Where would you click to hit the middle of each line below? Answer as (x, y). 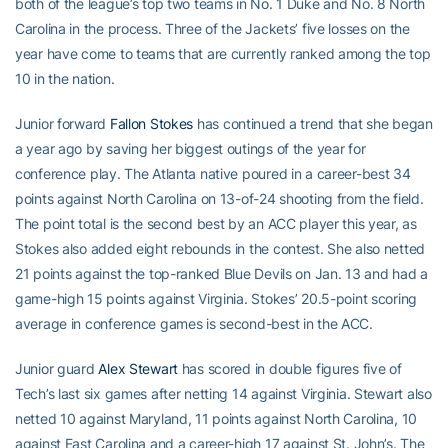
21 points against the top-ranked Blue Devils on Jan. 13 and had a (221, 274)
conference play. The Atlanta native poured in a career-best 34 (213, 174)
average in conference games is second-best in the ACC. (194, 324)
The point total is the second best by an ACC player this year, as (216, 224)
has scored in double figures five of (290, 369)
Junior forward (62, 124)
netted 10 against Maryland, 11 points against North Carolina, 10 (216, 419)
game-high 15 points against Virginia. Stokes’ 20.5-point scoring (216, 299)
